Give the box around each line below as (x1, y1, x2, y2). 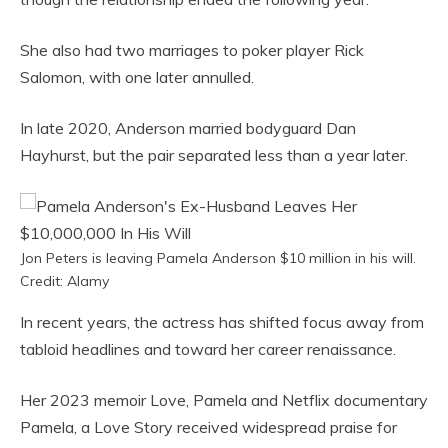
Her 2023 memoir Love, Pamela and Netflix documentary (20, 390, 428, 411)
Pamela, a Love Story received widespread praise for (20, 417, 397, 438)
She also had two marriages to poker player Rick (20, 40, 364, 61)
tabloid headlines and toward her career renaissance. (20, 339, 396, 360)
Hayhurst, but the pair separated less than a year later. (20, 145, 408, 166)
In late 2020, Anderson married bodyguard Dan (20, 118, 356, 139)
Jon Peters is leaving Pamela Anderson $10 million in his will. (20, 249, 416, 268)
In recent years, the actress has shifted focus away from (20, 312, 424, 333)
